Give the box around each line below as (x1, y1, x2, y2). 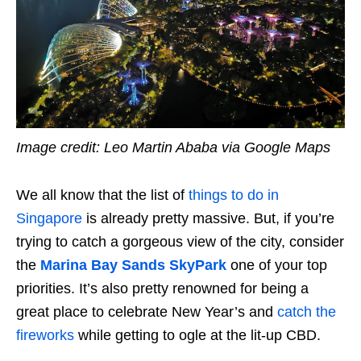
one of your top (230, 256, 327, 273)
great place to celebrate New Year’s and (16, 303, 277, 320)
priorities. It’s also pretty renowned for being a (16, 280, 309, 297)
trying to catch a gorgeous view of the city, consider (16, 233, 344, 250)
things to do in (189, 186, 279, 203)
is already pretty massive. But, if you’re (82, 210, 334, 226)
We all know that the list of (16, 186, 189, 203)
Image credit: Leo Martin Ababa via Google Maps (16, 139, 330, 156)
